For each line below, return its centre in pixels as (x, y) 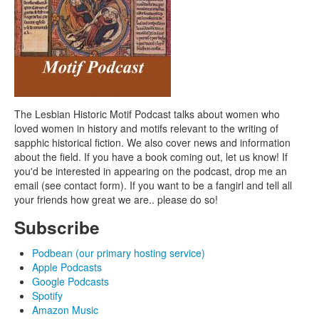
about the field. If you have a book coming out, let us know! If (151, 156)
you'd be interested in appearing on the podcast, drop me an (151, 171)
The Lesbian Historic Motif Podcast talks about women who (147, 114)
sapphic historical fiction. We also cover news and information (152, 142)
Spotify (47, 295)
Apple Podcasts (67, 267)
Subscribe (57, 227)
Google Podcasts (70, 281)
